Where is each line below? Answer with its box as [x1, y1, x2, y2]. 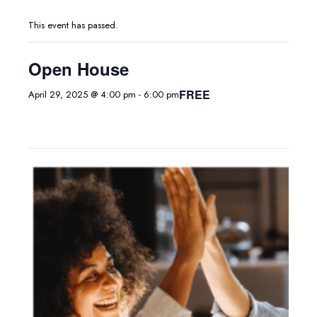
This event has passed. [28, 18, 118, 32]
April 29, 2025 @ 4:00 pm [28, 88, 136, 101]
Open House [28, 57, 129, 81]
